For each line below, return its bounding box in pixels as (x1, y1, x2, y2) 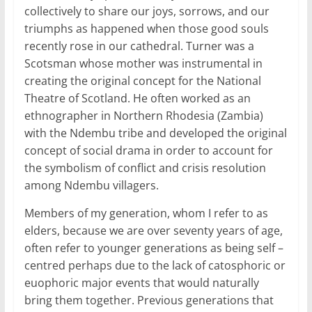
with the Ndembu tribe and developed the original (24, 125, 287, 141)
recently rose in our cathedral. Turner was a (24, 38, 254, 54)
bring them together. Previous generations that (24, 292, 274, 309)
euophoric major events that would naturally (24, 275, 259, 291)
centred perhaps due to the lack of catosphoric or (24, 258, 286, 274)
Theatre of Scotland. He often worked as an (24, 91, 251, 107)
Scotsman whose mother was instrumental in (24, 56, 263, 72)
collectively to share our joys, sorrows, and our (24, 3, 270, 19)
